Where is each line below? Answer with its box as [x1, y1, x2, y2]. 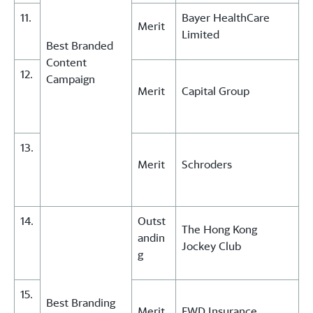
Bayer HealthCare [182, 10, 270, 25]
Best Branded [46, 38, 113, 53]
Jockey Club [182, 239, 241, 254]
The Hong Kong [182, 222, 257, 237]
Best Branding [46, 296, 115, 310]
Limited [182, 27, 219, 42]
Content [46, 55, 87, 70]
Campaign [46, 72, 95, 87]
